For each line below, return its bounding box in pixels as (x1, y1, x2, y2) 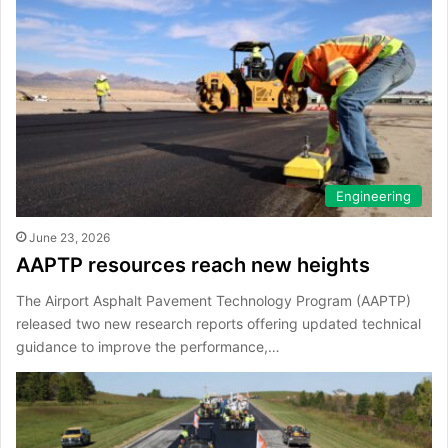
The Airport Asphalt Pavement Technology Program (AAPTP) (16, 292, 411, 310)
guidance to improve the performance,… (16, 338, 280, 356)
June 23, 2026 (29, 230, 110, 246)
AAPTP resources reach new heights (16, 253, 370, 278)
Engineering (336, 188, 411, 205)
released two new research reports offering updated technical (16, 315, 421, 333)
